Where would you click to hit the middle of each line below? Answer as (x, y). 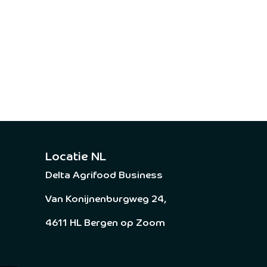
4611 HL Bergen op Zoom (105, 224)
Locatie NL (77, 157)
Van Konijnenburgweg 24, (107, 200)
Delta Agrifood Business (104, 176)
